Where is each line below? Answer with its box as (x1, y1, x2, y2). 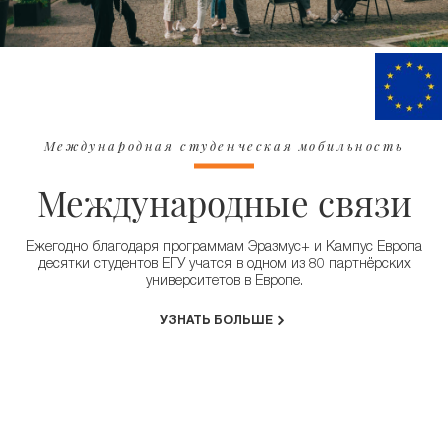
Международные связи (36, 178, 412, 226)
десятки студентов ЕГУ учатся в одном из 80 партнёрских (37, 257, 411, 272)
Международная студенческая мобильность (43, 136, 405, 154)
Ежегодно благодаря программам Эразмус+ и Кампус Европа (26, 240, 422, 255)
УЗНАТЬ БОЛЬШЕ (159, 314, 273, 328)
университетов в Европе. (145, 274, 303, 289)
